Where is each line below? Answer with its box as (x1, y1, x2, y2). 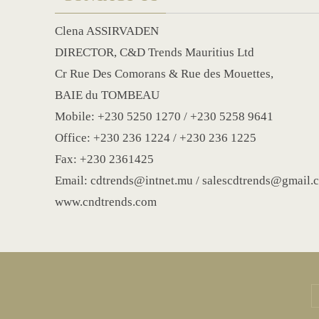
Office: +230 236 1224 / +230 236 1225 (55, 131, 256, 145)
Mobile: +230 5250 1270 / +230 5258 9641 (55, 110, 273, 123)
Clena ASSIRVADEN (55, 24, 159, 38)
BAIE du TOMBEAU (55, 88, 159, 102)
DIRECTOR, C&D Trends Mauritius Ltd (55, 46, 254, 59)
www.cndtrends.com (55, 195, 157, 209)
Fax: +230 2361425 (55, 152, 154, 166)
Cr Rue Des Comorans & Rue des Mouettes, (55, 67, 273, 80)
